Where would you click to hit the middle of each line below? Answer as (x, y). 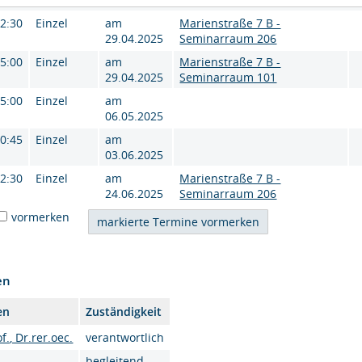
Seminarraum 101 (228, 77)
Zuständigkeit (124, 311)
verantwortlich (125, 337)
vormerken (41, 217)
